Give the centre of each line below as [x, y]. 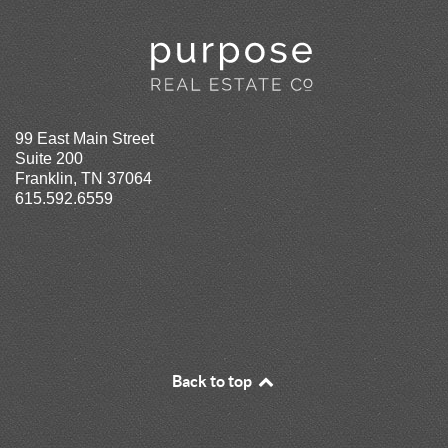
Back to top [214, 380]
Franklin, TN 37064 [83, 178]
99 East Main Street [84, 138]
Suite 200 [49, 158]
